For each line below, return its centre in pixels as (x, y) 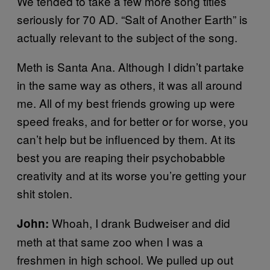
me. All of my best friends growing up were (126, 102)
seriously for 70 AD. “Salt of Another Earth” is (132, 19)
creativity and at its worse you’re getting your (131, 175)
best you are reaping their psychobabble (121, 157)
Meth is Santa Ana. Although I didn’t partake (130, 66)
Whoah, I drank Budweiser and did (141, 222)
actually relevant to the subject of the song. (127, 37)
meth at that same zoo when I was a (110, 241)
